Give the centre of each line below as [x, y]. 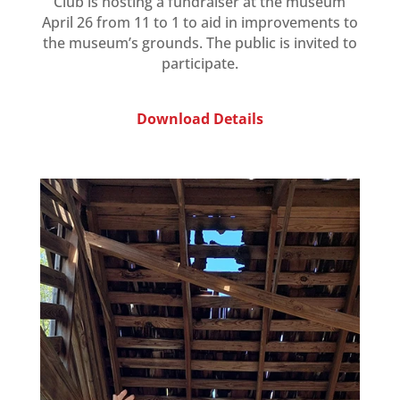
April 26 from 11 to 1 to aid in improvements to [200, 23]
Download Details [200, 119]
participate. [200, 64]
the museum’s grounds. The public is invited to [200, 43]
